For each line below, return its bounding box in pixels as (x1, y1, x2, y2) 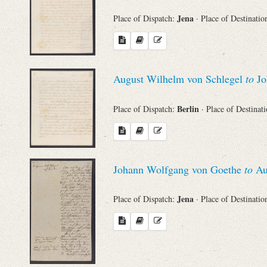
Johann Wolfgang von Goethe (113, 162, 244, 176)
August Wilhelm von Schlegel (113, 72, 246, 86)
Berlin (177, 102, 201, 115)
